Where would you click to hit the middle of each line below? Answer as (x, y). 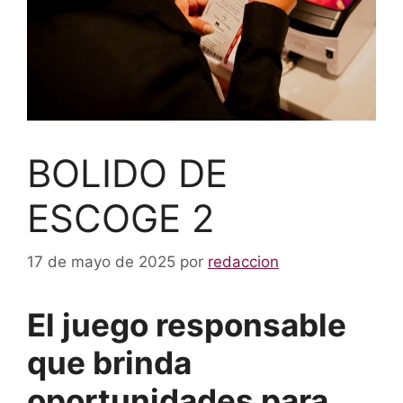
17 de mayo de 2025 (101, 262)
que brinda (109, 363)
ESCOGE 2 (121, 218)
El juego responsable (187, 325)
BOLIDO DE (127, 173)
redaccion (243, 262)
